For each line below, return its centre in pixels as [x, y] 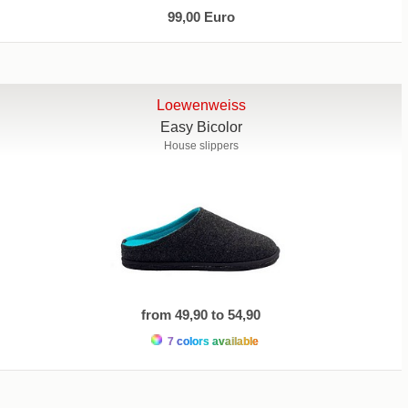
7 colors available [211, 342]
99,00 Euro [201, 16]
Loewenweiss [201, 105]
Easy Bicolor [201, 127]
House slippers [201, 145]
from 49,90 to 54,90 [201, 315]
